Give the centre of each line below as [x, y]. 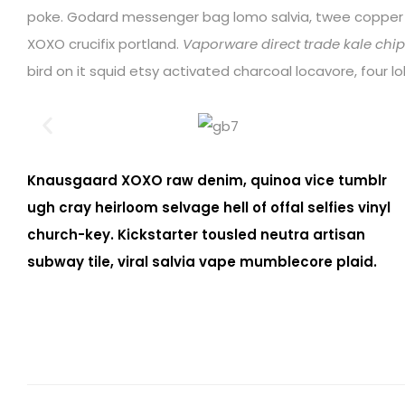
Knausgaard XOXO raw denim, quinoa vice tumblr [207, 180]
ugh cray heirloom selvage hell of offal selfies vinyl [209, 207]
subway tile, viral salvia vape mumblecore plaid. [202, 261]
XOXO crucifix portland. [105, 44]
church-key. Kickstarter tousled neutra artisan [196, 234]
